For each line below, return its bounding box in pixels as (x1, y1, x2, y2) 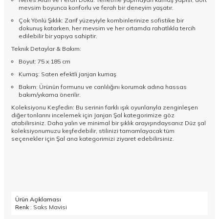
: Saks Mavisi (29, 203, 67, 211)
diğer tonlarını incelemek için (11, 111, 94, 119)
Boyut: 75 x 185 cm (19, 58, 70, 66)
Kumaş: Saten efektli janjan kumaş (19, 70, 118, 78)
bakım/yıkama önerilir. (19, 91, 81, 99)
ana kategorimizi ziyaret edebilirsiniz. (65, 135, 174, 143)
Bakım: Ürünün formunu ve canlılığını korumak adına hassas (19, 83, 187, 91)
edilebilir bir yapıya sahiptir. (19, 32, 97, 40)
